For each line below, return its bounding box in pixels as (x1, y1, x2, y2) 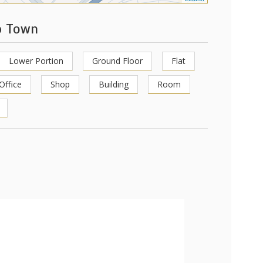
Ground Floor (92, 55, 143, 66)
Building (99, 79, 129, 90)
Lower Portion (9, 55, 63, 66)
